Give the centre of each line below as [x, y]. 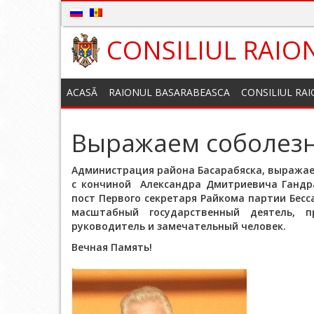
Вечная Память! [112, 247]
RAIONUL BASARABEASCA [169, 92]
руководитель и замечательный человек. [179, 226]
